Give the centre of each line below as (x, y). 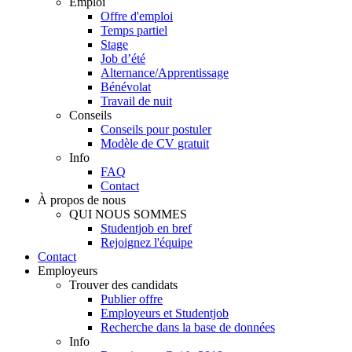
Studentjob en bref (146, 228)
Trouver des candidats (123, 285)
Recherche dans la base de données (188, 327)
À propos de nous (82, 200)
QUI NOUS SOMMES (128, 214)
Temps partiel (134, 30)
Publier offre (132, 299)
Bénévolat (126, 87)
